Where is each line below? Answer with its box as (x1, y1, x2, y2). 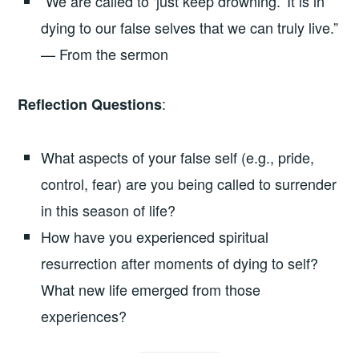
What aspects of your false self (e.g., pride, (41, 146, 315, 167)
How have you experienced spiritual (41, 225, 269, 247)
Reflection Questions (18, 94, 163, 115)
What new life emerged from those (41, 278, 261, 300)
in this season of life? (41, 199, 176, 220)
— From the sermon (41, 43, 169, 65)
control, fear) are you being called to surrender (41, 172, 337, 194)
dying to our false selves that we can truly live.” (41, 17, 339, 38)
